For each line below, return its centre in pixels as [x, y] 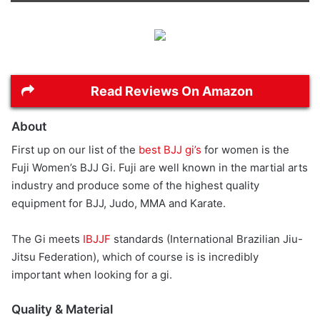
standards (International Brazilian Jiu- [207, 239]
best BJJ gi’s [170, 150]
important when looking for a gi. [92, 275]
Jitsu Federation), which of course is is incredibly [135, 257]
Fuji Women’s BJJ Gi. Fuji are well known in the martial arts [160, 168]
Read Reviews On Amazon [172, 91]
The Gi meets [47, 239]
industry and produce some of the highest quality [135, 186]
